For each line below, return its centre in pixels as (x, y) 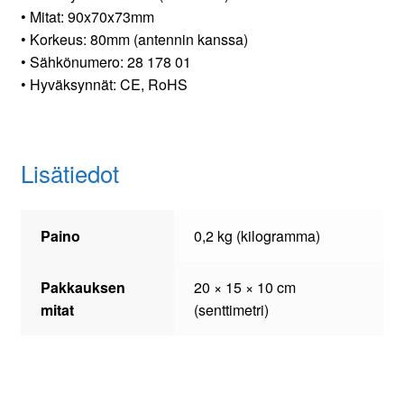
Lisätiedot (69, 173)
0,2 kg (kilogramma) (257, 236)
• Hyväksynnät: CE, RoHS (104, 85)
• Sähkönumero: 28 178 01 (106, 62)
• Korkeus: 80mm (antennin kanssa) (134, 40)
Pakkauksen (83, 288)
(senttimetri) (232, 310)
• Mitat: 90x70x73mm (87, 17)
